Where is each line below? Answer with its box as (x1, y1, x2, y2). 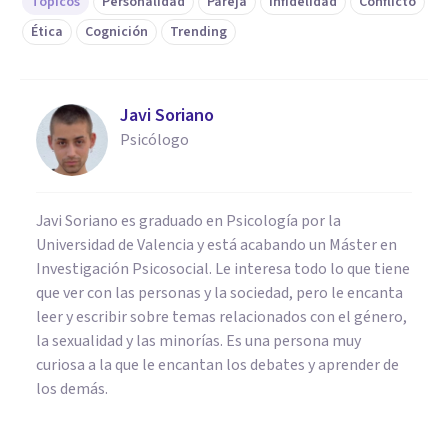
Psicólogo (120, 128, 189, 151)
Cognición (85, 21, 148, 42)
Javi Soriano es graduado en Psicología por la (36, 209, 341, 232)
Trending (170, 21, 227, 42)
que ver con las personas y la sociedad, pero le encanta (36, 281, 403, 304)
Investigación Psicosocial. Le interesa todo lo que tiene (36, 257, 410, 280)
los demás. (36, 377, 108, 400)
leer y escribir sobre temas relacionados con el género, (36, 305, 407, 328)
